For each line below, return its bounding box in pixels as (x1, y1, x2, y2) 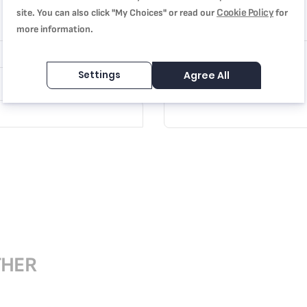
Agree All (183, 69, 230, 82)
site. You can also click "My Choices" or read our (16, 7, 217, 19)
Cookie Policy (217, 6, 274, 19)
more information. (16, 23, 93, 35)
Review (164, 21, 193, 33)
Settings (77, 69, 121, 82)
